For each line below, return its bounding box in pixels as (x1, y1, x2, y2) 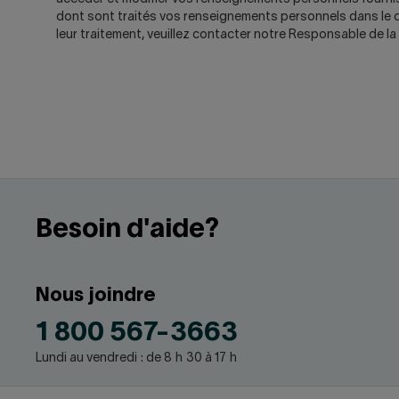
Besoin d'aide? (36, 218, 220, 242)
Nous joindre (36, 287, 156, 305)
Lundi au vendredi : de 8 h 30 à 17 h (36, 353, 237, 364)
